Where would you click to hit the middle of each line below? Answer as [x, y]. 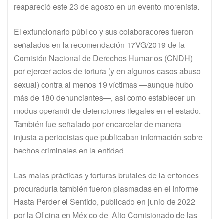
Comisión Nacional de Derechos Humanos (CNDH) [103, 58]
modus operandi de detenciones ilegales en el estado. [107, 111]
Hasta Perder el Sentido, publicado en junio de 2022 [104, 202]
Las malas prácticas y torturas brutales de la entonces [106, 175]
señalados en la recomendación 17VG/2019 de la [99, 45]
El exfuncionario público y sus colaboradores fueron [103, 32]
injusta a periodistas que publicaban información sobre [108, 137]
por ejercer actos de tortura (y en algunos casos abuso [107, 71]
